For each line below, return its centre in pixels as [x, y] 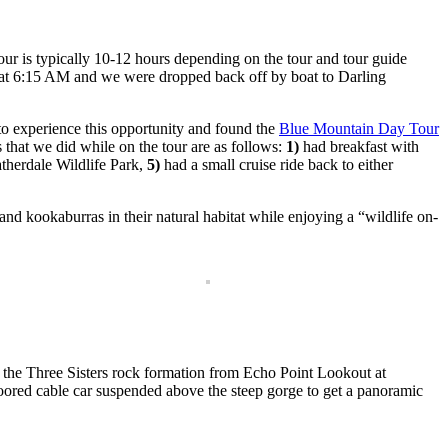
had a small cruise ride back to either [276, 165]
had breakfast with [359, 147]
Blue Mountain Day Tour [359, 129]
